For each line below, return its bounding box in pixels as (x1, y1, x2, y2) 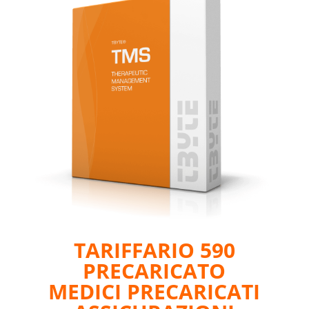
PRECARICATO (83, 256, 226, 285)
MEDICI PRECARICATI (48, 277, 261, 306)
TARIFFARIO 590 (73, 235, 235, 264)
